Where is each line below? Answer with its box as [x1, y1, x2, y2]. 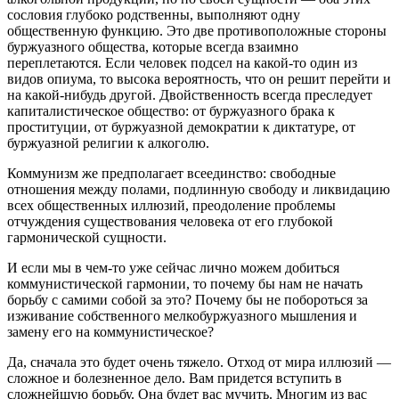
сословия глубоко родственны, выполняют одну [7, 6, 300, 22]
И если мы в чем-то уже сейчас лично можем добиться [7, 259, 339, 275]
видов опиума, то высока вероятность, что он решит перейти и [7, 70, 391, 86]
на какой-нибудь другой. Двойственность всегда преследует [7, 86, 372, 102]
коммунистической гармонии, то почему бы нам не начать [7, 275, 362, 291]
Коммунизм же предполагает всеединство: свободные [7, 165, 336, 181]
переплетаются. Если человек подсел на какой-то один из [7, 54, 357, 70]
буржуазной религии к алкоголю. [7, 134, 209, 151]
